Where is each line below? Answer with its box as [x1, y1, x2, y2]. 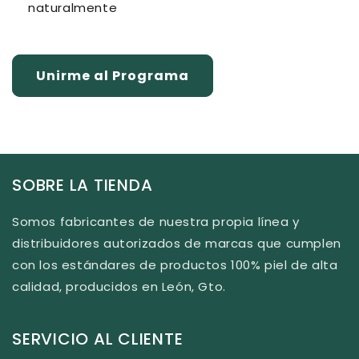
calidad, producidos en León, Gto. [12, 278, 226, 295]
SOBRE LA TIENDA [12, 174, 153, 196]
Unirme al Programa [36, 67, 189, 85]
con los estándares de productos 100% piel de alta [12, 256, 338, 273]
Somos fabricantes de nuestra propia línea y [12, 213, 300, 230]
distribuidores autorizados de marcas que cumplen [12, 235, 341, 252]
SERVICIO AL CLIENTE [12, 328, 184, 350]
